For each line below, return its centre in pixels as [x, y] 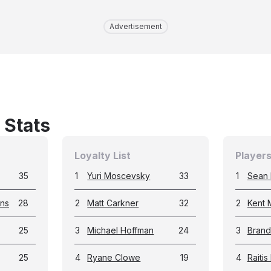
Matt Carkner [113, 203]
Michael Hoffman [121, 230]
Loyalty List [103, 155]
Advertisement [135, 26]
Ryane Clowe [114, 257]
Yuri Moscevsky [119, 176]
